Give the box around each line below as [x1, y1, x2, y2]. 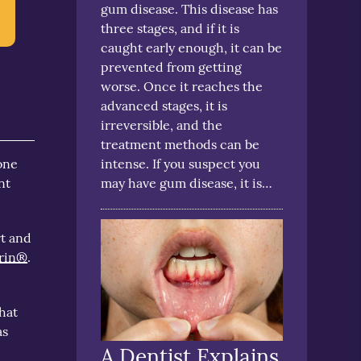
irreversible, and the [101, 117, 223, 134]
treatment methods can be [101, 136, 260, 153]
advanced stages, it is [101, 98, 228, 114]
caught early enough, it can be [101, 39, 283, 56]
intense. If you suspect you [101, 156, 261, 172]
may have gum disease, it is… [101, 175, 273, 192]
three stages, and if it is [101, 20, 240, 37]
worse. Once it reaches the [101, 78, 263, 95]
